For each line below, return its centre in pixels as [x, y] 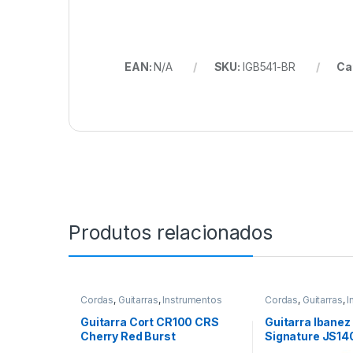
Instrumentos [192, 299]
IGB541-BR [269, 66]
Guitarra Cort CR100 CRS [149, 321]
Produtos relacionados [171, 232]
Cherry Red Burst [128, 336]
